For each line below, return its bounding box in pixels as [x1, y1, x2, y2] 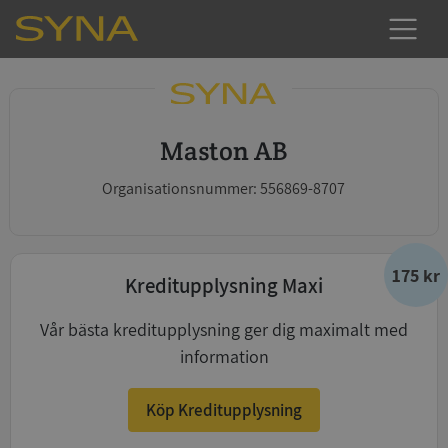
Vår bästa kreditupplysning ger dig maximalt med [40, 318, 408, 341]
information [179, 345, 269, 368]
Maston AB [184, 134, 288, 167]
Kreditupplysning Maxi [125, 272, 323, 299]
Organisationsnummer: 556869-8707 [102, 178, 346, 199]
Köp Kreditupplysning [146, 398, 302, 421]
